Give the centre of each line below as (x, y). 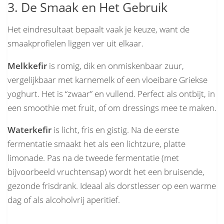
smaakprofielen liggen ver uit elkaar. (75, 43)
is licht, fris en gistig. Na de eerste (115, 130)
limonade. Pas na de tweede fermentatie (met (93, 158)
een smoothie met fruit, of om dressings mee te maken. (112, 107)
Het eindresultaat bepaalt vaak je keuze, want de (98, 29)
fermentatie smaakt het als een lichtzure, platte (96, 144)
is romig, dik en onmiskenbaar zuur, (115, 65)
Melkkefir (27, 65)
